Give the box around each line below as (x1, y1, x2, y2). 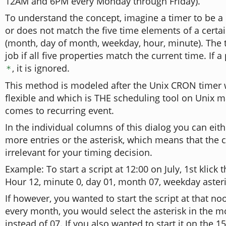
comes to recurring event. (5, 104, 114, 117)
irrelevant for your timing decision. (5, 146, 152, 158)
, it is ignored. (12, 62, 70, 74)
